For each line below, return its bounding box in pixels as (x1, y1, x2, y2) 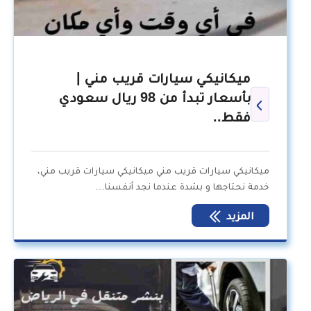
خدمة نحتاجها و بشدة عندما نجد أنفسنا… (95, 180, 270, 192)
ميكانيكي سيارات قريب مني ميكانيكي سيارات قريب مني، (37, 165, 270, 176)
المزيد (224, 210, 255, 222)
